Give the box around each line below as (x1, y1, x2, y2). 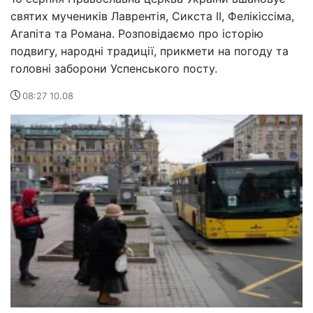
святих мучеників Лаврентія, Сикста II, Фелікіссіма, (10, 9, 294, 24)
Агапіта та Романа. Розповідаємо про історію (10, 27, 263, 41)
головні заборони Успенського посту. (10, 61, 217, 76)
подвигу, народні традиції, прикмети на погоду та (10, 44, 289, 59)
